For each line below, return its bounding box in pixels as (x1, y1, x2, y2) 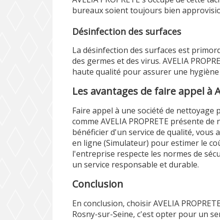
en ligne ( (72, 137, 107, 148)
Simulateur (106, 137, 147, 148)
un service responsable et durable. (72, 159, 199, 170)
